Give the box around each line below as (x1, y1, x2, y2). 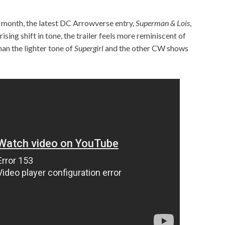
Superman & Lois (136, 18, 190, 28)
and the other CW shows (103, 43, 188, 53)
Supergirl (74, 43, 103, 53)
